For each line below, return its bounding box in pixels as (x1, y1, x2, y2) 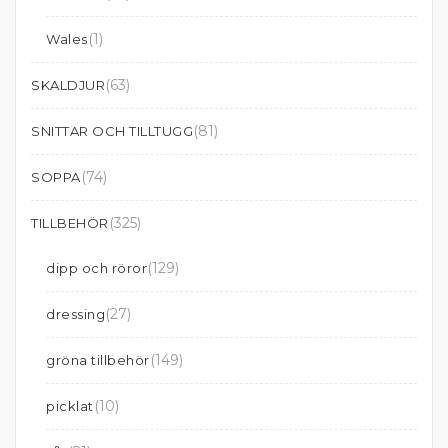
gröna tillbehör (46, 352, 150, 369)
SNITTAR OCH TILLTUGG (31, 123, 193, 140)
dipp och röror (46, 260, 147, 277)
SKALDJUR (31, 77, 105, 94)
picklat (46, 398, 94, 415)
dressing (46, 306, 105, 323)
